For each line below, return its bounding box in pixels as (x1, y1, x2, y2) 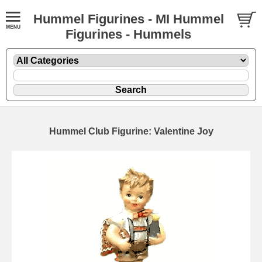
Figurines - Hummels (65, 27, 191, 42)
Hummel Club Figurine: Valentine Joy (49, 126, 213, 136)
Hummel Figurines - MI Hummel (33, 12, 224, 26)
